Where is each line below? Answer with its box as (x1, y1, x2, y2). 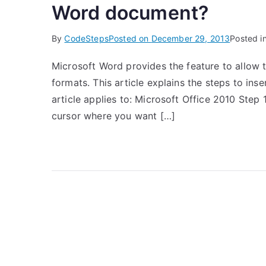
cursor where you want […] (52, 109, 176, 122)
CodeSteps (64, 33, 109, 43)
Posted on (108, 33, 151, 43)
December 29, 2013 (151, 33, 230, 43)
